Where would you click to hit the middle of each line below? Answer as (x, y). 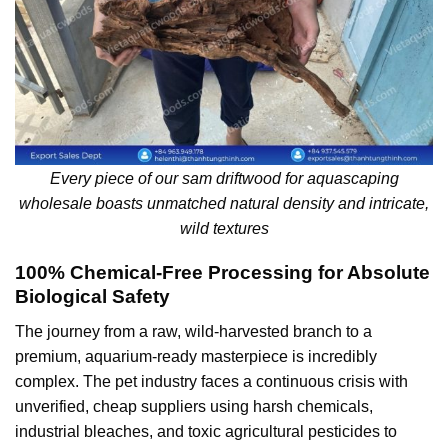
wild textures (224, 228)
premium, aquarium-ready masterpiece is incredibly (196, 357)
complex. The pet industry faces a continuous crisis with (211, 382)
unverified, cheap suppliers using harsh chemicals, (194, 407)
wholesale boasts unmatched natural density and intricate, (224, 203)
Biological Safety (92, 297)
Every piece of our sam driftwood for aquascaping (224, 178)
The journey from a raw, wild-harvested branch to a (193, 332)
